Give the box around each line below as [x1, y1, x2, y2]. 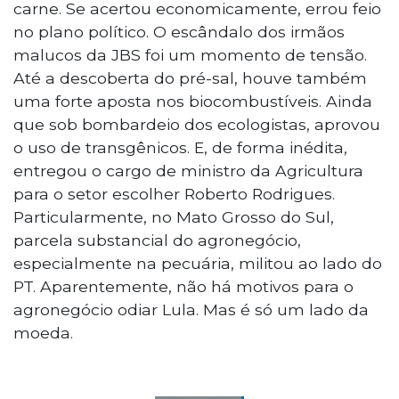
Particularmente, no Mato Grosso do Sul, [13, 208, 334, 227]
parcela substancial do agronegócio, [13, 231, 301, 250]
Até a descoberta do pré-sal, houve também [13, 69, 367, 88]
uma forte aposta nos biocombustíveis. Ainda [13, 92, 372, 111]
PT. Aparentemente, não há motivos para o [13, 277, 354, 297]
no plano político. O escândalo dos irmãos [13, 22, 345, 42]
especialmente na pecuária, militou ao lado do [13, 254, 382, 273]
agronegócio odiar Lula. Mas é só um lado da [13, 300, 369, 320]
